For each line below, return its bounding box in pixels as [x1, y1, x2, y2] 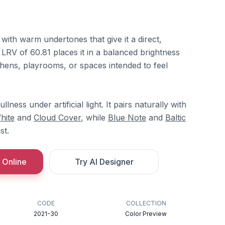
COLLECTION [126, 199, 166, 207]
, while [81, 113, 108, 123]
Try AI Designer [74, 157, 134, 167]
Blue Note [108, 113, 146, 123]
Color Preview [125, 210, 167, 217]
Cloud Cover [34, 113, 81, 123]
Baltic [165, 113, 186, 123]
